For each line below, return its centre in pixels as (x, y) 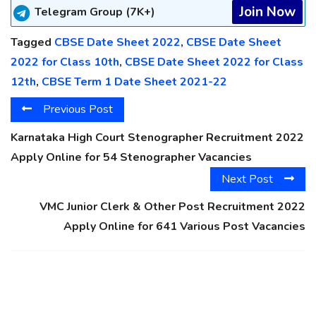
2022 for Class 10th (65, 62)
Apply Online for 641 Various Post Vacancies (184, 227)
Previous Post (78, 110)
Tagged (32, 43)
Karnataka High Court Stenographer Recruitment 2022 (157, 137)
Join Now (267, 12)
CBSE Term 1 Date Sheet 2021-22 (134, 82)
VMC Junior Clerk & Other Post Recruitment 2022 (172, 207)
